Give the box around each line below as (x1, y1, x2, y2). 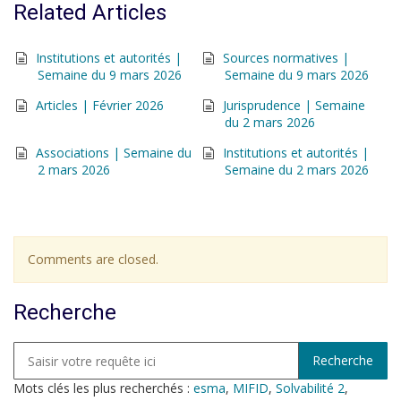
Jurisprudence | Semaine (223, 97, 365, 114)
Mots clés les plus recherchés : (13, 380, 193, 397)
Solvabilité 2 (276, 380, 345, 397)
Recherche (13, 300, 116, 325)
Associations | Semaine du (36, 144, 192, 161)
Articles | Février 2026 (36, 97, 164, 114)
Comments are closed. (28, 251, 158, 268)
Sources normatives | (223, 49, 349, 66)
